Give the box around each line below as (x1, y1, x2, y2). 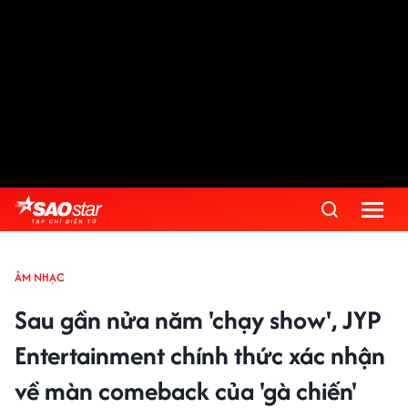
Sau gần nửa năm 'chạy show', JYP (15, 301, 381, 338)
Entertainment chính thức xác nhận (15, 337, 385, 373)
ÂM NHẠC (15, 269, 65, 286)
